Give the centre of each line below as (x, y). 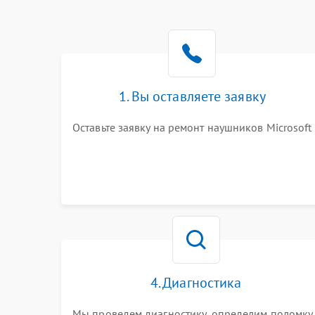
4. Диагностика (196, 283)
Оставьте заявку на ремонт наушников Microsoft (192, 127)
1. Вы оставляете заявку (192, 96)
